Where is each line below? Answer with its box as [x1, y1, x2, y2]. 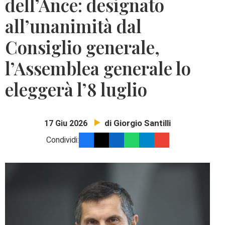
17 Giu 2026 [44, 118, 87, 130]
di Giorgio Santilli [104, 117, 171, 130]
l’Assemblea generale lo [5, 56, 191, 80]
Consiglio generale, [5, 35, 160, 59]
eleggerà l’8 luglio [5, 77, 147, 101]
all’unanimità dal [5, 14, 142, 38]
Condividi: [46, 134, 79, 147]
